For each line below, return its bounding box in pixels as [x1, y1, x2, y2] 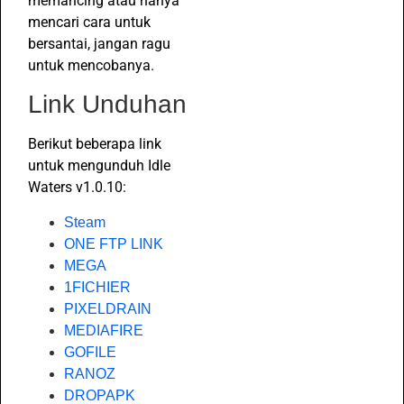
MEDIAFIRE [64, 322, 143, 338]
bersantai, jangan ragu [28, 35, 170, 53]
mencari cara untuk [28, 14, 151, 32]
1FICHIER [64, 279, 131, 295]
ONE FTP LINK [64, 235, 163, 252]
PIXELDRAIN [64, 300, 151, 317]
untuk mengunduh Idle [28, 157, 170, 175]
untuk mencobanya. [28, 57, 154, 75]
